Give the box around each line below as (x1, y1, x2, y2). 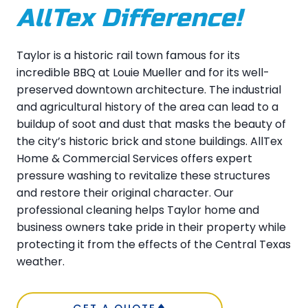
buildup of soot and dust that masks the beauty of (16, 116, 286, 133)
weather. (16, 254, 65, 270)
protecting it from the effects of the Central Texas (16, 236, 291, 253)
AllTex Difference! (16, 3, 242, 34)
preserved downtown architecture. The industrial (16, 82, 281, 98)
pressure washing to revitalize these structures (16, 168, 270, 184)
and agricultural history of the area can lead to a (16, 99, 278, 115)
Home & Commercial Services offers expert (16, 151, 252, 167)
